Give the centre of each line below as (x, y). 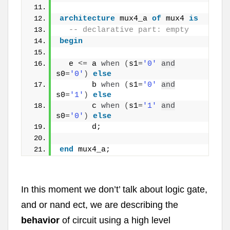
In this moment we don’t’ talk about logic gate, (114, 190)
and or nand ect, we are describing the (100, 205)
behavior (40, 221)
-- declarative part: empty (124, 30)
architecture (87, 19)
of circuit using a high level (115, 221)
